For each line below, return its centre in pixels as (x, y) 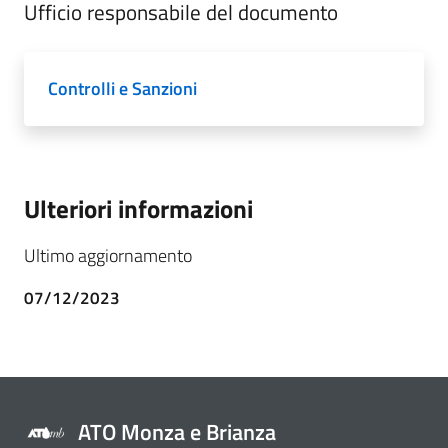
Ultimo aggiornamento (108, 256)
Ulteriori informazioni (138, 209)
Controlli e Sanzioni (122, 89)
